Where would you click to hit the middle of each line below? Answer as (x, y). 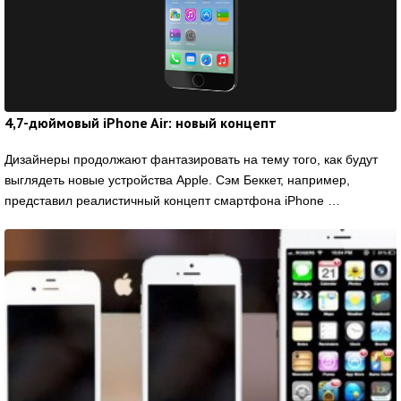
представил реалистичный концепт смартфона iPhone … (172, 200)
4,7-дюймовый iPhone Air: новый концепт (141, 122)
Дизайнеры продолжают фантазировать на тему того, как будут (191, 159)
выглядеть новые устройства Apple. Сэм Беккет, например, (177, 179)
